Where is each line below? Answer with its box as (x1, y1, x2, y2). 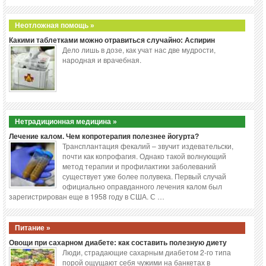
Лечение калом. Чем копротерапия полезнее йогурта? (9, 132, 199, 141)
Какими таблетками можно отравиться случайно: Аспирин (9, 36, 215, 45)
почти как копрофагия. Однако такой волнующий (62, 151, 226, 161)
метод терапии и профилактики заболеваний (62, 161, 216, 172)
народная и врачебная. (62, 55, 141, 65)
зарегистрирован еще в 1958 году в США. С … (9, 191, 164, 202)
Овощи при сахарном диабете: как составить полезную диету (9, 239, 227, 248)
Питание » (15, 224, 50, 233)
